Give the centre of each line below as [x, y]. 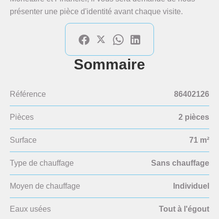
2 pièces [194, 117]
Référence [28, 94]
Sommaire [109, 64]
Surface [23, 140]
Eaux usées [30, 209]
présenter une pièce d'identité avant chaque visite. [96, 11]
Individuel [191, 186]
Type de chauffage [42, 163]
